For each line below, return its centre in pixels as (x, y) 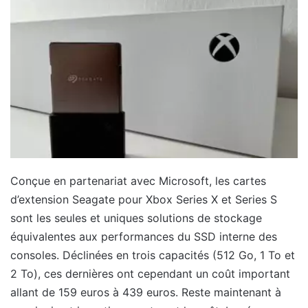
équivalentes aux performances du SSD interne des (144, 236)
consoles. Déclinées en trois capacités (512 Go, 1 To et (153, 255)
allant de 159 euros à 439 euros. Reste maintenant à (146, 292)
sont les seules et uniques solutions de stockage (136, 218)
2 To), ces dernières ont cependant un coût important (150, 273)
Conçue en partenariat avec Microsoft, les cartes (138, 180)
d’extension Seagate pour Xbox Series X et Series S (144, 199)
